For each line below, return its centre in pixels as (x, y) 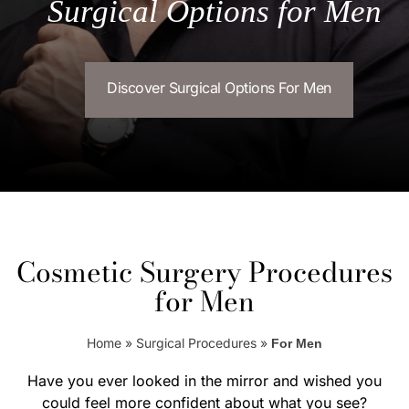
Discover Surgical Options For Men (219, 88)
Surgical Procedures (196, 343)
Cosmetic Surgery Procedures (204, 272)
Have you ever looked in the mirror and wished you (204, 381)
